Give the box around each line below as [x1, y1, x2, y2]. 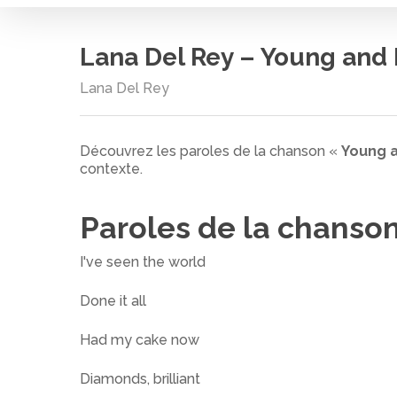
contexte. [80, 160, 143, 177]
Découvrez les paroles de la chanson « [80, 143, 341, 160]
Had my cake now [80, 331, 199, 348]
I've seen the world [80, 253, 206, 270]
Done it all [80, 292, 146, 309]
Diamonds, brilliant [80, 370, 200, 387]
